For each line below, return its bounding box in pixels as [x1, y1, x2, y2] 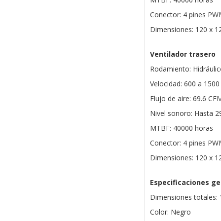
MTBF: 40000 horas [149, 123, 213, 133]
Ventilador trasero [149, 49, 216, 59]
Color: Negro [149, 207, 191, 217]
